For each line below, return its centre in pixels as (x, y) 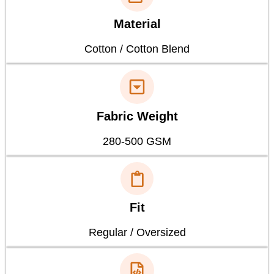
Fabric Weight (137, 117)
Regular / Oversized (137, 233)
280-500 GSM (137, 142)
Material (137, 24)
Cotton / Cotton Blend (137, 49)
